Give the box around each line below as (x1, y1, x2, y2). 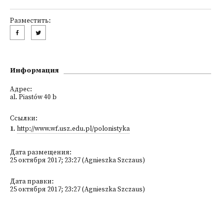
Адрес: (10, 85, 32, 94)
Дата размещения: (10, 148, 72, 157)
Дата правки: (10, 178, 54, 186)
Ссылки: (10, 114, 37, 123)
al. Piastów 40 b (10, 93, 57, 102)
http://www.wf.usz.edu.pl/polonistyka (17, 125, 130, 133)
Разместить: (10, 17, 51, 25)
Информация (10, 66, 59, 75)
